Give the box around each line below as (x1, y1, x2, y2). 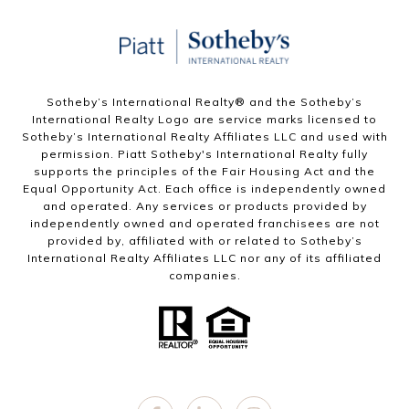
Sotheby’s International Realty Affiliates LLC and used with (21, 130, 388, 144)
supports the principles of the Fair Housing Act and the (34, 164, 375, 179)
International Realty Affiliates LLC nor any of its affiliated (27, 251, 382, 266)
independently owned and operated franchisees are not (29, 216, 380, 231)
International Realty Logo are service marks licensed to (32, 112, 377, 127)
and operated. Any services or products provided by (42, 199, 367, 214)
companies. (168, 268, 241, 283)
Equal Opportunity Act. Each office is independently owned (23, 182, 386, 196)
